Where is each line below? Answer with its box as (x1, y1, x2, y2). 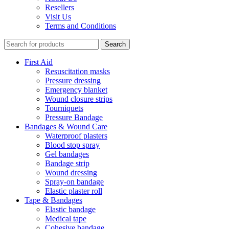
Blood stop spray (45, 141, 100, 150)
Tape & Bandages (25, 196, 82, 205)
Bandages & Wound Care (25, 122, 107, 131)
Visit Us (45, 12, 71, 21)
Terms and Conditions (45, 21, 116, 31)
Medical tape (45, 214, 86, 223)
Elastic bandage (45, 205, 96, 214)
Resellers (45, 3, 74, 12)
